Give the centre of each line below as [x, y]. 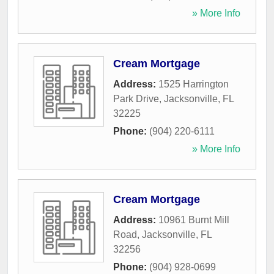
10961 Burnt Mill [194, 220]
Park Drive [136, 99]
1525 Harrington [194, 84]
